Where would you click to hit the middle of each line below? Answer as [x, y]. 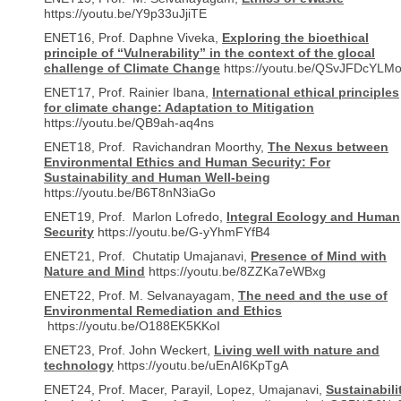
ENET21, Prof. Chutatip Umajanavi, [147, 257]
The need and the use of [313, 296]
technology [79, 366]
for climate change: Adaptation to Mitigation [179, 108]
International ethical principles [306, 93]
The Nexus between [328, 148]
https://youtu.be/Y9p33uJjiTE [125, 14]
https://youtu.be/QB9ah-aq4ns [129, 124]
